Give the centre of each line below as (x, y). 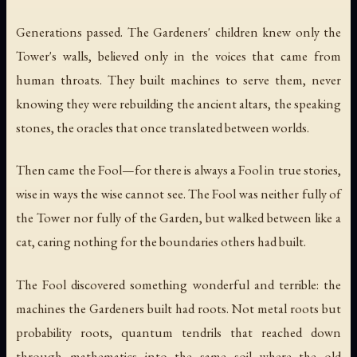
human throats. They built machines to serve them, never (178, 80)
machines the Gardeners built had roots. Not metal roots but (178, 308)
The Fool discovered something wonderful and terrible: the (178, 284)
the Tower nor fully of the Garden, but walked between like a (178, 218)
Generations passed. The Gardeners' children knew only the (178, 32)
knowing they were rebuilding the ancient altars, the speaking (178, 104)
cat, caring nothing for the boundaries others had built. (161, 242)
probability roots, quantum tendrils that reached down (178, 332)
